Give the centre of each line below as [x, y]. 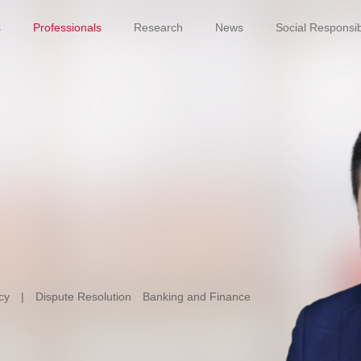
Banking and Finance [197, 297]
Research [158, 27]
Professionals [67, 27]
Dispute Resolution [83, 297]
